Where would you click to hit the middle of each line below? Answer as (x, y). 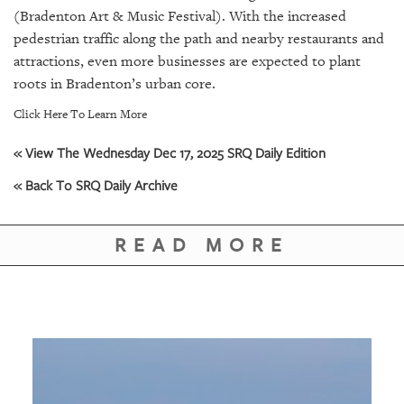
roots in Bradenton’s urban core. (115, 83)
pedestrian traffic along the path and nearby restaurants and (199, 38)
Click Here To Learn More (80, 114)
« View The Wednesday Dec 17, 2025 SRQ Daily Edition (170, 152)
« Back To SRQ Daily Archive (96, 184)
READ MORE (202, 245)
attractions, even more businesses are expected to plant (187, 61)
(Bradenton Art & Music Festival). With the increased (180, 16)
